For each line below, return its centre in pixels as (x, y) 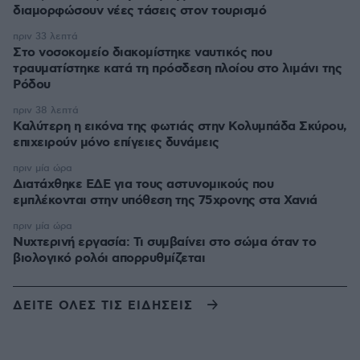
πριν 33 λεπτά (45, 37)
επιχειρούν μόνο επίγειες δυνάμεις (116, 143)
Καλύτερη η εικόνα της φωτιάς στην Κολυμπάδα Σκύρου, (180, 127)
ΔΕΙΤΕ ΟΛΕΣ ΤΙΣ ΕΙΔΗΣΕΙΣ (103, 306)
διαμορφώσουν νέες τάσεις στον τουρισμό (139, 11)
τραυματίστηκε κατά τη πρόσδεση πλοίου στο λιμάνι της (177, 69)
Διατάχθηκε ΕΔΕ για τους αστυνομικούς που (143, 185)
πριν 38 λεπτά (46, 111)
